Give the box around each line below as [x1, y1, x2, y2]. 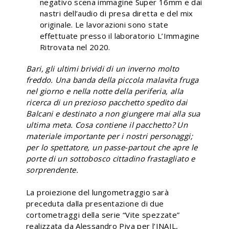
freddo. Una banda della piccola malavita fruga [26, 74, 199, 85]
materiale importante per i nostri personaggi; [26, 130, 193, 141]
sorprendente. [26, 164, 78, 175]
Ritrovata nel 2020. [40, 41, 110, 52]
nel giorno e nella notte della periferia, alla [26, 85, 184, 96]
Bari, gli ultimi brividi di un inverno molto [26, 63, 179, 74]
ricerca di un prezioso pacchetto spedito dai [26, 97, 188, 107]
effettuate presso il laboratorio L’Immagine [40, 30, 200, 41]
